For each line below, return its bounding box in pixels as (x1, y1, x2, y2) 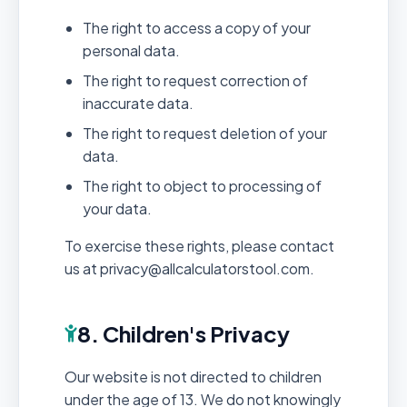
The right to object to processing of (83, 175, 322, 195)
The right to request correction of (83, 70, 308, 90)
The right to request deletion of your (83, 123, 327, 143)
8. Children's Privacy (77, 319, 290, 347)
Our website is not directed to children (65, 366, 322, 386)
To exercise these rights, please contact (65, 235, 334, 255)
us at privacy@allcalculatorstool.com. (65, 258, 314, 278)
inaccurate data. (83, 93, 194, 113)
